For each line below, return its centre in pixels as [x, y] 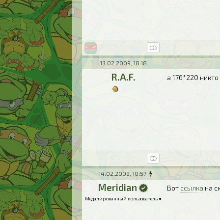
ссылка [192, 188]
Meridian [118, 187]
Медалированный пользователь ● [124, 198]
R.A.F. [124, 77]
